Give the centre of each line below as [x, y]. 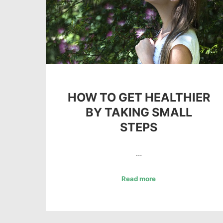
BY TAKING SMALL [139, 112]
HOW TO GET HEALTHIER [139, 97]
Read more [139, 178]
